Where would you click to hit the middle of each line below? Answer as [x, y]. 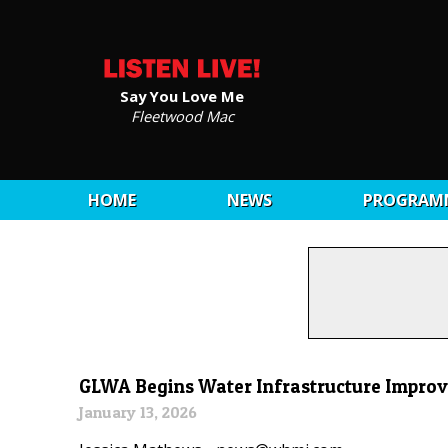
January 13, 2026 [138, 412]
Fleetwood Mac [182, 115]
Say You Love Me [182, 95]
